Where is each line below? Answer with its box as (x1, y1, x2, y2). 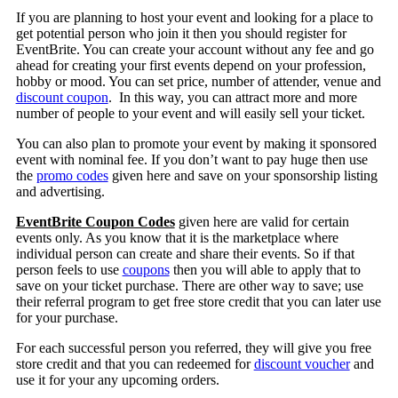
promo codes (36, 168, 108, 184)
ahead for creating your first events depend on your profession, (15, 58, 366, 74)
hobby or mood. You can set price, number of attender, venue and (15, 74, 381, 90)
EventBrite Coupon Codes (15, 214, 175, 230)
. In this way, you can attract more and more (107, 90, 357, 106)
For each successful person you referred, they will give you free (15, 340, 371, 356)
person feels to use (15, 262, 123, 278)
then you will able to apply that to (169, 262, 361, 278)
